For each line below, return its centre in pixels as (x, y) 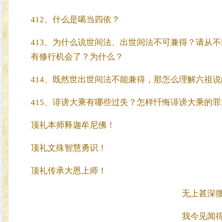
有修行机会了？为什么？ (77, 57)
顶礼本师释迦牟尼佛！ (73, 125)
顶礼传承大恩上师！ (68, 171)
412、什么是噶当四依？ (75, 20)
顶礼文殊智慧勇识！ (68, 148)
